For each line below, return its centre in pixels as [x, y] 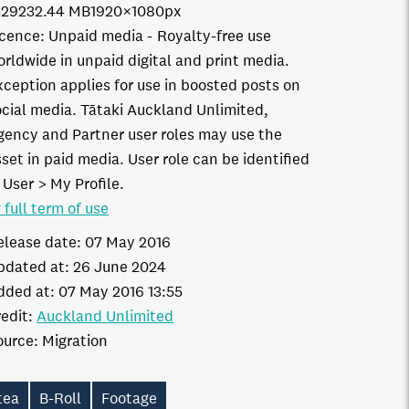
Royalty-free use [215, 36]
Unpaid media [96, 36]
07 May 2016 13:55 [121, 292]
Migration [75, 341]
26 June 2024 [120, 267]
